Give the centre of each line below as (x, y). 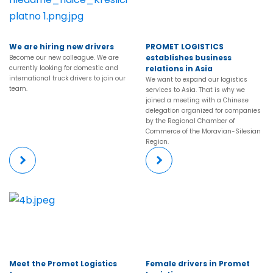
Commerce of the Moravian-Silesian (203, 132)
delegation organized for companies (203, 111)
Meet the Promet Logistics (63, 264)
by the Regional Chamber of (190, 121)
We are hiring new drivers (62, 47)
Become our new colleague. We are (64, 58)
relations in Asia (179, 69)
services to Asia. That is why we (195, 90)
